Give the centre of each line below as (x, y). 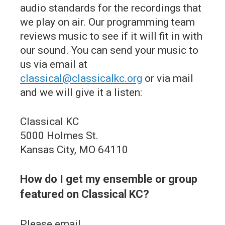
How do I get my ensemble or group (109, 179)
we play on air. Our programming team (107, 22)
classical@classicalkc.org (81, 78)
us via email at (54, 64)
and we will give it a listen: (81, 92)
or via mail (168, 78)
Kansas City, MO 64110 (74, 149)
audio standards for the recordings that (111, 8)
